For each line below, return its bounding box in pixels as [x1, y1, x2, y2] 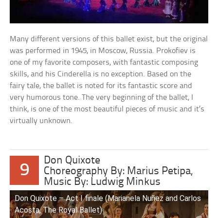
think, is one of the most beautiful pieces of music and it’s [10, 105, 205, 114]
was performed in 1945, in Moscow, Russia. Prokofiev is [10, 47, 196, 55]
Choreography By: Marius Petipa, [44, 166, 193, 178]
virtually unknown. [10, 117, 73, 126]
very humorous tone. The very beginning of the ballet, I [10, 93, 194, 102]
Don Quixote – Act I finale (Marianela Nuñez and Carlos [15, 194, 201, 203]
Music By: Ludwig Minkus [44, 177, 161, 188]
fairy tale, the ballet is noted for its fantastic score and [10, 82, 193, 91]
